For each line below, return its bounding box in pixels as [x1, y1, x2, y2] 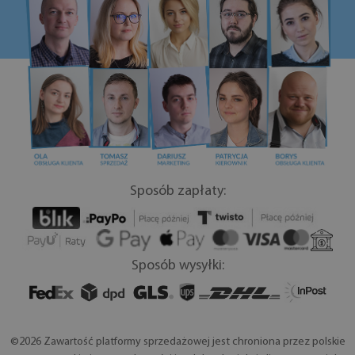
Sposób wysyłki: [131, 258, 224, 274]
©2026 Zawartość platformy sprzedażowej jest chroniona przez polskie [10, 336, 345, 349]
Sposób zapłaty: [129, 184, 226, 200]
